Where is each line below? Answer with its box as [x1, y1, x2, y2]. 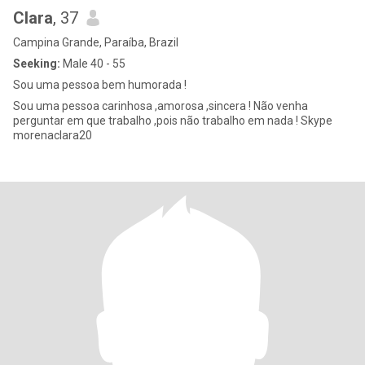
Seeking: [13, 57, 60, 70]
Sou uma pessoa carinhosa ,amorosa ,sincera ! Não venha [13, 99, 308, 112]
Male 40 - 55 [60, 57, 125, 70]
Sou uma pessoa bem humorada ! [13, 78, 187, 91]
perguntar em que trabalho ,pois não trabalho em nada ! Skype [13, 114, 301, 127]
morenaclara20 [13, 129, 92, 142]
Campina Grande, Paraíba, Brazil [13, 36, 178, 49]
